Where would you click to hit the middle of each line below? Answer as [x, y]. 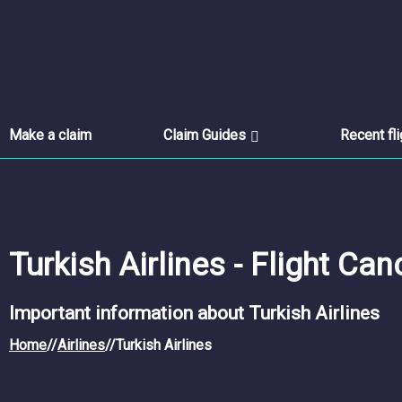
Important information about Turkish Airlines [194, 313]
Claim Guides [205, 135]
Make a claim [50, 135]
